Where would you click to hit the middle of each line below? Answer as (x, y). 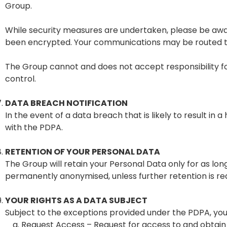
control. (21, 79)
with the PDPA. (34, 127)
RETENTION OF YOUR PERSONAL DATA (83, 152)
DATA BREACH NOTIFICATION (66, 103)
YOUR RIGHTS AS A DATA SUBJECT (76, 200)
